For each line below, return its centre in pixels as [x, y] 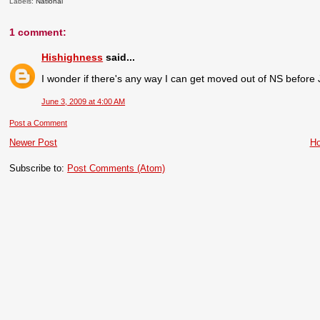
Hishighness [72, 57]
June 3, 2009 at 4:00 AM [84, 101]
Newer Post [34, 142]
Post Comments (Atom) [116, 168]
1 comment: [38, 32]
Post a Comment [39, 122]
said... [119, 57]
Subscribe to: [39, 168]
